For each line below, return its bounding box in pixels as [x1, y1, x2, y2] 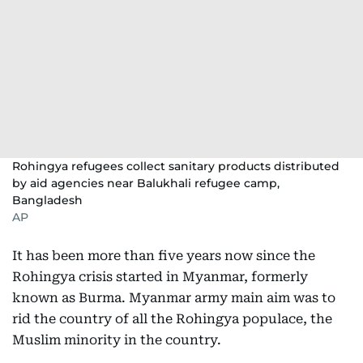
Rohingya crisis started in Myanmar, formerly [12, 269, 308, 284]
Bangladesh [12, 193, 83, 207]
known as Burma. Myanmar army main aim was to [12, 290, 335, 305]
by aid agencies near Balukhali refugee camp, [12, 176, 280, 190]
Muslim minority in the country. [12, 332, 221, 348]
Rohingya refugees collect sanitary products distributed [12, 159, 340, 173]
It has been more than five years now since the [12, 248, 315, 263]
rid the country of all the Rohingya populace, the [12, 311, 332, 327]
